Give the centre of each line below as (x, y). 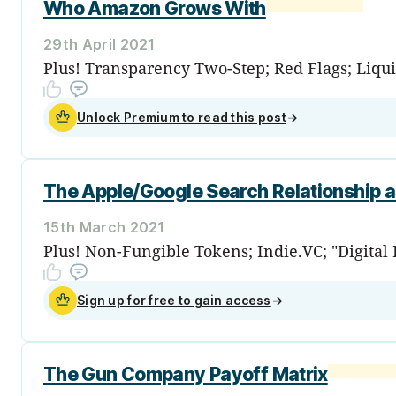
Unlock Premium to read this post (182, 117)
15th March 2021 (104, 227)
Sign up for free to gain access (174, 300)
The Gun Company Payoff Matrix (186, 374)
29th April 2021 (99, 44)
